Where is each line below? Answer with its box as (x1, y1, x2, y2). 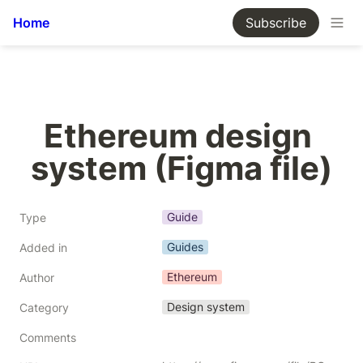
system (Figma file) (31, 148, 332, 188)
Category (19, 301, 69, 314)
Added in (19, 241, 67, 254)
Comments (19, 331, 76, 344)
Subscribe (246, 15, 306, 31)
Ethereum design (44, 116, 312, 156)
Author (19, 271, 54, 284)
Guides (167, 240, 203, 254)
